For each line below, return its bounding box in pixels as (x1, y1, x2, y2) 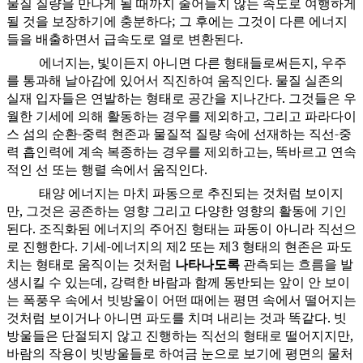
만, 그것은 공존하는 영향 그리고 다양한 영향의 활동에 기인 (6, 202, 347, 220)
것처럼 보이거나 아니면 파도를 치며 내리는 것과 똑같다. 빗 (6, 309, 347, 327)
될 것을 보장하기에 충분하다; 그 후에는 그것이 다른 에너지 (6, 12, 348, 31)
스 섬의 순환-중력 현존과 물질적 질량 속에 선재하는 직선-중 (6, 125, 352, 143)
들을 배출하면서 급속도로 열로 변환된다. (6, 30, 243, 49)
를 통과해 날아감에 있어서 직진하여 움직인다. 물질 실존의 (6, 71, 344, 90)
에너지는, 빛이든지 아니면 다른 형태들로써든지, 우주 (39, 53, 347, 72)
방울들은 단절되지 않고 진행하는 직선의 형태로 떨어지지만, (6, 327, 353, 345)
